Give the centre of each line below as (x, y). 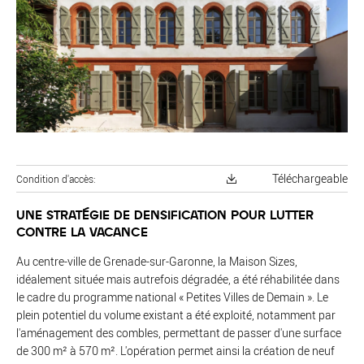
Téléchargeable (310, 178)
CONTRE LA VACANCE (82, 231)
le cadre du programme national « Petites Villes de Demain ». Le (172, 297)
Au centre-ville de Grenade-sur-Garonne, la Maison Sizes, (157, 261)
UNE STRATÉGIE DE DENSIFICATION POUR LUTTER (165, 214)
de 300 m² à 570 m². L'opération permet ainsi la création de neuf (175, 350)
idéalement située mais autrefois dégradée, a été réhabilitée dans (178, 279)
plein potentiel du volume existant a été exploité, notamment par (176, 314)
